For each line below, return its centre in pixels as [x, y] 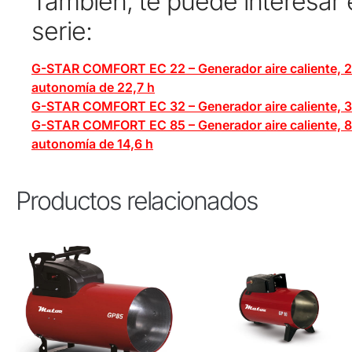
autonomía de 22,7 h [93, 88]
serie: [62, 31]
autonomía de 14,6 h [92, 144]
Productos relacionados [137, 200]
